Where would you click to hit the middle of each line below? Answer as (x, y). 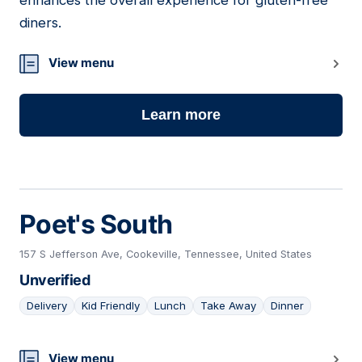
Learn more (181, 115)
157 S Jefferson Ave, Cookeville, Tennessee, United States (166, 255)
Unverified (55, 280)
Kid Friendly (111, 306)
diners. (40, 23)
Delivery (47, 306)
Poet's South (96, 225)
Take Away (228, 306)
